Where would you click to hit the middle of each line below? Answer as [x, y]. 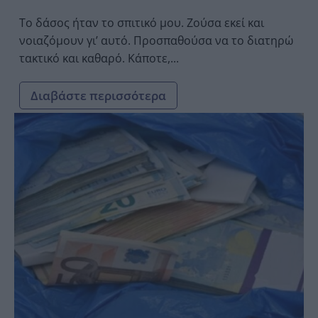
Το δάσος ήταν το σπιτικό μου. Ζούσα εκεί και [142, 22]
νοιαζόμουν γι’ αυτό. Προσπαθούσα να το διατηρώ [76, 40]
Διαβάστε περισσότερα [98, 95]
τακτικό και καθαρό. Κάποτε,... [153, 58]
